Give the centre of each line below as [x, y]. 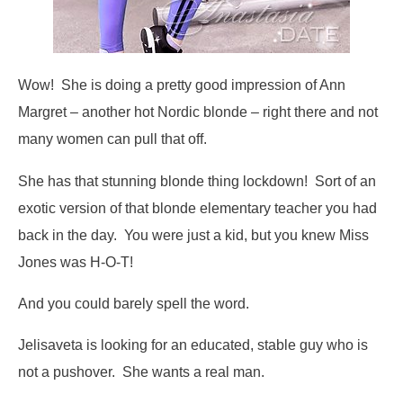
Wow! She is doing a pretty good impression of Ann [182, 85]
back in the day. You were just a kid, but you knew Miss [193, 234]
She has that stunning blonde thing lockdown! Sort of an [197, 180]
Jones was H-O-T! [76, 261]
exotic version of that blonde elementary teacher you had [197, 207]
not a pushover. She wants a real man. [141, 372]
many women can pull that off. [112, 139]
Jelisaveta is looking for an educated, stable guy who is [193, 345]
